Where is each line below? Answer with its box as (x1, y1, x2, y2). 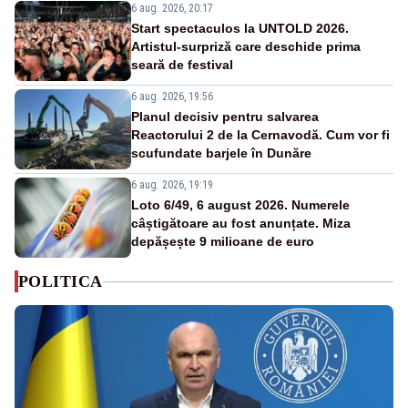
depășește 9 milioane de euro (131, 234, 314, 250)
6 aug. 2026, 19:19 (131, 178, 213, 192)
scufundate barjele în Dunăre (131, 146, 311, 161)
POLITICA (18, 272, 103, 291)
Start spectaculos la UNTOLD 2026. (131, 21, 349, 36)
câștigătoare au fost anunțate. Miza (131, 216, 351, 231)
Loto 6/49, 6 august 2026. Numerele (131, 198, 350, 213)
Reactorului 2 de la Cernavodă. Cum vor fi (131, 127, 390, 143)
